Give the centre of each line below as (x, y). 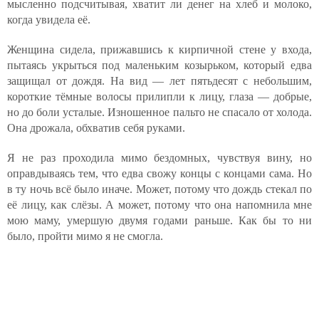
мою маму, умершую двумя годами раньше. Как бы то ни (159, 220)
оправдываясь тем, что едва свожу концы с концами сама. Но (159, 173)
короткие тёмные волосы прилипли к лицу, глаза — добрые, (159, 96)
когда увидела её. (49, 20)
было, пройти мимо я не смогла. (85, 236)
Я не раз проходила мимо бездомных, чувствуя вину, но (159, 158)
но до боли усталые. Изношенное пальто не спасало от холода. (159, 112)
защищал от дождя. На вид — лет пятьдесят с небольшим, (159, 81)
